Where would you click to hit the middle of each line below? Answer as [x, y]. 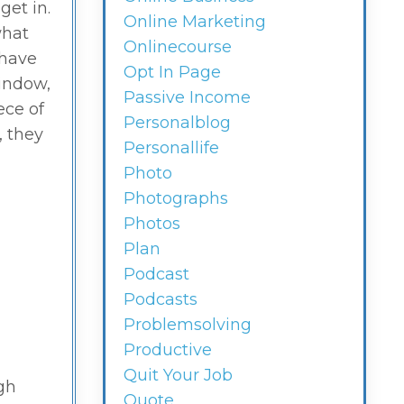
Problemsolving [187, 325]
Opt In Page [172, 73]
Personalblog [177, 123]
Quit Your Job [178, 376]
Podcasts [160, 300]
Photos [151, 224]
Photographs [175, 199]
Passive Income [187, 98]
